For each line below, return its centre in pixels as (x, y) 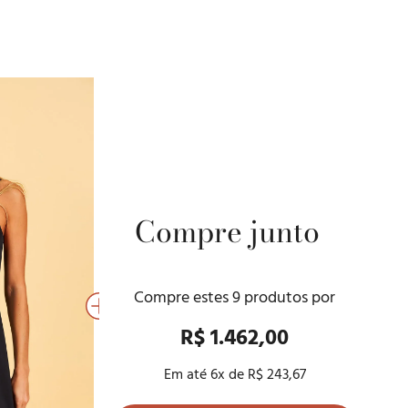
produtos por (288, 299)
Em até (187, 376)
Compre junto (227, 232)
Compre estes (183, 299)
